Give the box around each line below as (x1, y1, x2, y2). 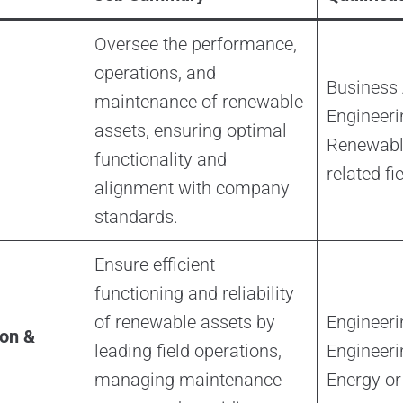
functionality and (94, 148, 227, 171)
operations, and (94, 62, 216, 85)
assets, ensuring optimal (94, 120, 287, 142)
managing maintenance (94, 369, 282, 391)
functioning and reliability (94, 282, 294, 305)
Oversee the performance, (94, 33, 297, 56)
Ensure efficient (94, 254, 215, 276)
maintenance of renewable (94, 91, 303, 113)
